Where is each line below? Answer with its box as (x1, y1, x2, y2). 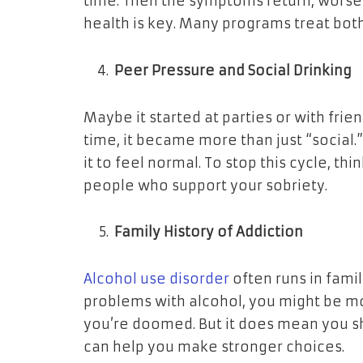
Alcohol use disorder (83, 271, 229, 288)
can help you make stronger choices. (83, 339, 344, 357)
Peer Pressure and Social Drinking (114, 62, 352, 79)
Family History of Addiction (114, 224, 303, 241)
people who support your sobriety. (83, 177, 327, 194)
